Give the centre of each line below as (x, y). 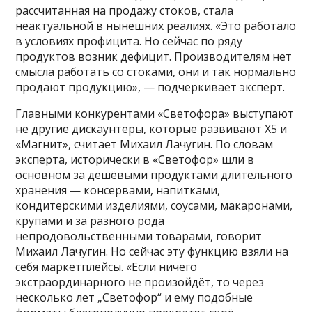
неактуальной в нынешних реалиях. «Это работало (156, 26)
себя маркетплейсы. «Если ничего (107, 267)
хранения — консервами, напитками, (118, 190)
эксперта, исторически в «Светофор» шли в (135, 160)
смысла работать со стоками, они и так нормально (156, 72)
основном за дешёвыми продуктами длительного (154, 175)
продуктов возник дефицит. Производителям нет (154, 57)
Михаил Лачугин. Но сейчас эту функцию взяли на (152, 252)
